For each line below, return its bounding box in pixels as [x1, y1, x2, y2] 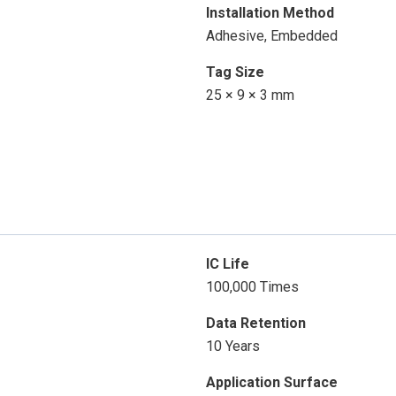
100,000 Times [205, 278, 299, 296]
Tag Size [205, 64, 264, 81]
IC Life [205, 255, 249, 273]
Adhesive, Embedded [205, 27, 338, 45]
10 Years [205, 338, 260, 355]
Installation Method [205, 4, 334, 22]
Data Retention [205, 315, 306, 332]
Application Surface [205, 374, 338, 392]
